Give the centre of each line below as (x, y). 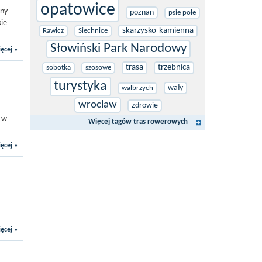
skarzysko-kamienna (158, 31)
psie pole (182, 13)
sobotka (58, 68)
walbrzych (137, 88)
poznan (142, 13)
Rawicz (53, 31)
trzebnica (174, 68)
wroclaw (98, 105)
